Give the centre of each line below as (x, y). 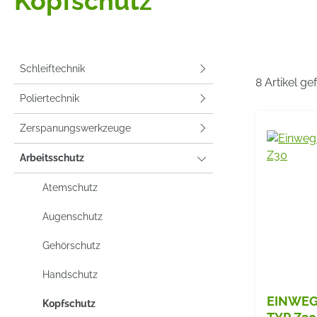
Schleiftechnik (52, 68)
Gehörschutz (71, 245)
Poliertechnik (50, 98)
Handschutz (70, 274)
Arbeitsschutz (52, 157)
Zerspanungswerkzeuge (75, 128)
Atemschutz (70, 187)
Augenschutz (73, 216)
